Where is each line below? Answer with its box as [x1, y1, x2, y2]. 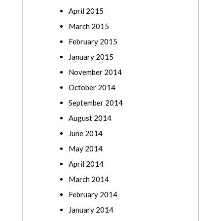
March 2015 [69, 22, 109, 31]
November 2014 [69, 68, 122, 77]
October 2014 [69, 83, 115, 92]
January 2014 [69, 205, 113, 215]
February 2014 [69, 190, 117, 199]
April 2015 [69, 6, 104, 16]
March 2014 [69, 175, 109, 184]
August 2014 [69, 113, 111, 123]
